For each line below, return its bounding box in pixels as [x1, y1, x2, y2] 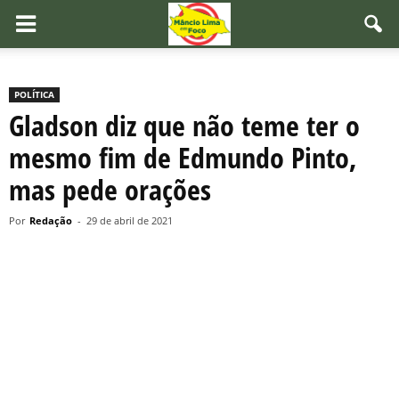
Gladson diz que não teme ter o [9, 106, 360, 144]
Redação [29, 214, 72, 227]
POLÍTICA [14, 88, 54, 101]
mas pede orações [9, 170, 211, 208]
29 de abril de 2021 [86, 214, 173, 227]
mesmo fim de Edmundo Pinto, [9, 138, 357, 176]
